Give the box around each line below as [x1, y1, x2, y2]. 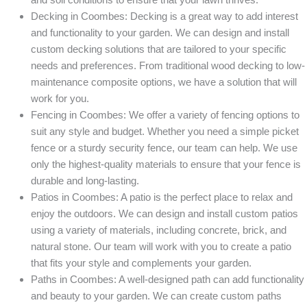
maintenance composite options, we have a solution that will [31, 76, 297, 88]
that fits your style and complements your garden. [31, 257, 251, 269]
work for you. [31, 93, 89, 105]
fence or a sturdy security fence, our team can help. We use [31, 142, 297, 154]
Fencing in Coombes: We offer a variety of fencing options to [31, 109, 299, 121]
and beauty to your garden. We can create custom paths [31, 290, 282, 302]
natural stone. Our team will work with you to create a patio [31, 241, 291, 253]
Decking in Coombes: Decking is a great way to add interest [31, 10, 298, 23]
